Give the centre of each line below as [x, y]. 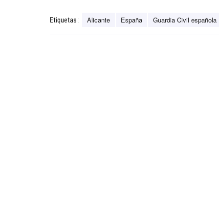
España [131, 20]
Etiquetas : [65, 20]
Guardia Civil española [185, 20]
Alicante [99, 20]
